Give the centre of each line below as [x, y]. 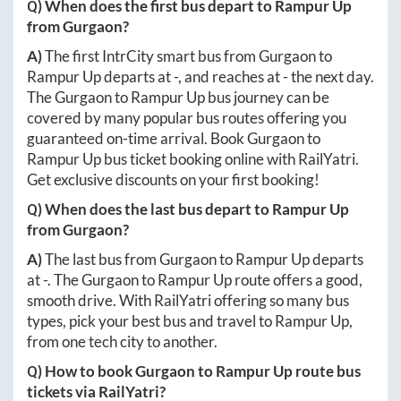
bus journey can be [267, 98]
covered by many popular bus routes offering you [187, 118]
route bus [327, 371]
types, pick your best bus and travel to [151, 321]
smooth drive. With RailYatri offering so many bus [188, 301]
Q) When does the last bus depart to [149, 209]
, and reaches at [230, 77]
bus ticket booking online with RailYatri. [230, 159]
